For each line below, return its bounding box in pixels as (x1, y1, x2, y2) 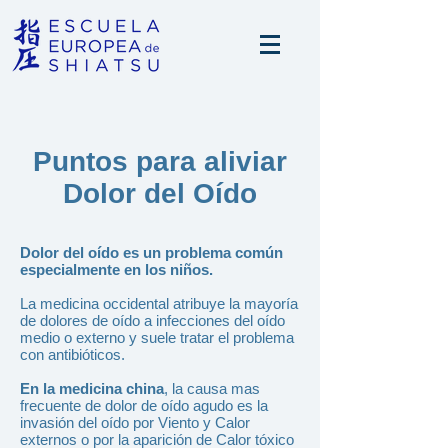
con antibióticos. (20, 346, 125, 363)
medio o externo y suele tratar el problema (20, 329, 294, 346)
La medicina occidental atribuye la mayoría (20, 295, 298, 312)
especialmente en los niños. (20, 261, 213, 278)
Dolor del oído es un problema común (20, 244, 283, 261)
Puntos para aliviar (33, 146, 287, 177)
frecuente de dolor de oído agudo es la (20, 397, 268, 414)
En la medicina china (20, 380, 164, 397)
